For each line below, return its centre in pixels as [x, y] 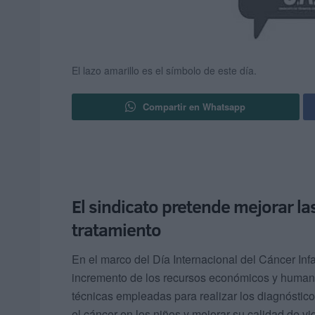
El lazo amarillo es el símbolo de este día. [164, 71]
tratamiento [116, 230]
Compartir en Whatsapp [194, 107]
